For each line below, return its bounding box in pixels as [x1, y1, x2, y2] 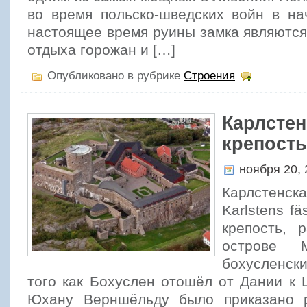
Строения [184, 69, 235, 82]
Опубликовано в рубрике [44, 69, 184, 82]
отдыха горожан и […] [27, 42, 175, 58]
